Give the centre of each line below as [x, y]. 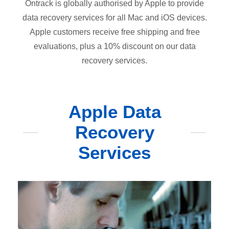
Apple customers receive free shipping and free [114, 32]
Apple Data [114, 112]
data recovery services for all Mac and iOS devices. [114, 18]
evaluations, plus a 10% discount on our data [114, 46]
